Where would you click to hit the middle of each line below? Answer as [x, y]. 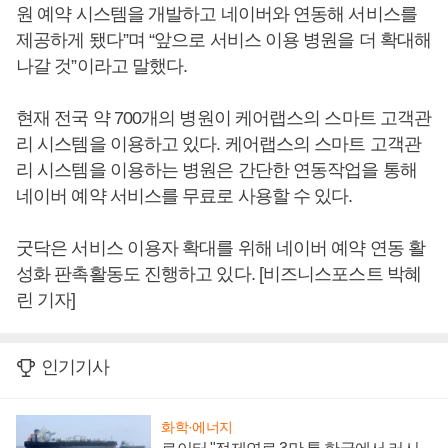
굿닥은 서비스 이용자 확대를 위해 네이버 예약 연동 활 [221, 248]
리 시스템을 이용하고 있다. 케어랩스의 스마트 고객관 [218, 144]
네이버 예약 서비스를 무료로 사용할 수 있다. [186, 196]
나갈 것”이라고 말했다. [102, 66]
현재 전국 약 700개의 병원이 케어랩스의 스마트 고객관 [224, 118]
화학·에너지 [197, 427]
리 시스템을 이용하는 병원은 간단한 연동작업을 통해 [216, 170]
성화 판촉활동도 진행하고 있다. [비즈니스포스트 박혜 [218, 274]
